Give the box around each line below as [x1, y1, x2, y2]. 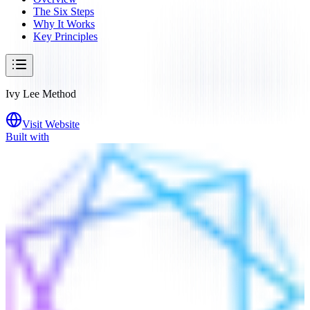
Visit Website [22, 118, 80, 130]
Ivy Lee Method [6, 87, 76, 100]
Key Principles [33, 30, 98, 42]
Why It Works [33, 17, 95, 30]
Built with [6, 130, 49, 143]
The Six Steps [33, 5, 94, 17]
